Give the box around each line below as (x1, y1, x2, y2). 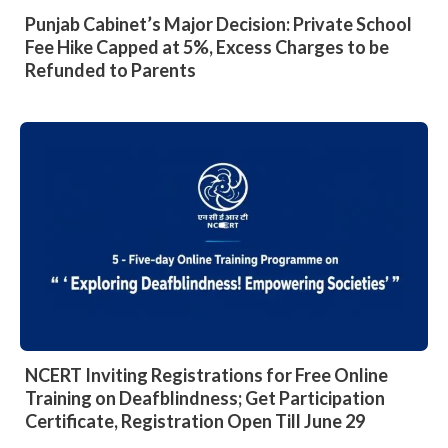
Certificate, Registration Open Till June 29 (25, 410, 365, 433)
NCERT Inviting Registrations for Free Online (25, 364, 388, 387)
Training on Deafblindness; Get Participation (25, 387, 385, 410)
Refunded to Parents (25, 58, 196, 81)
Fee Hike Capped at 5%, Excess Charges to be (25, 35, 389, 58)
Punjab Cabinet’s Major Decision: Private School (25, 12, 412, 35)
